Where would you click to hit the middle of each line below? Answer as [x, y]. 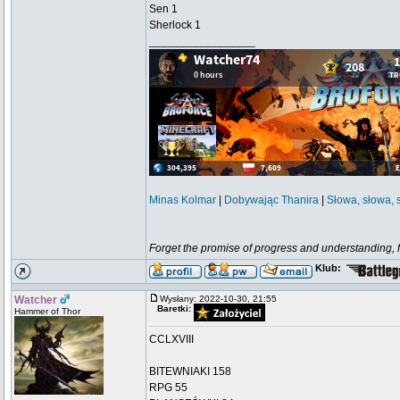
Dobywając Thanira [271, 200]
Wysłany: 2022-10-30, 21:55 [222, 299]
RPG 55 [168, 387]
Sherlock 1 [175, 25]
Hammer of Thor [47, 311]
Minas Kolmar [183, 200]
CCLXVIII [171, 339]
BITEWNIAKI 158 [190, 371]
